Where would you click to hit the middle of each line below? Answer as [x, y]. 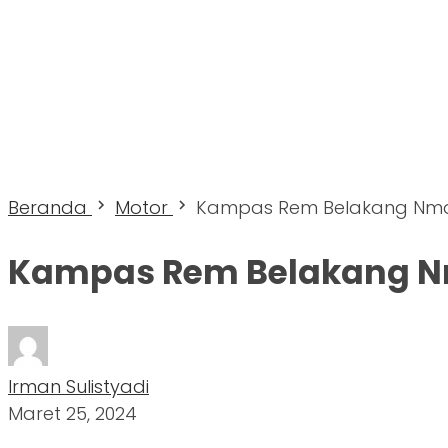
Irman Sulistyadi [78, 386]
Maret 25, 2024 [72, 413]
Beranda [47, 207]
